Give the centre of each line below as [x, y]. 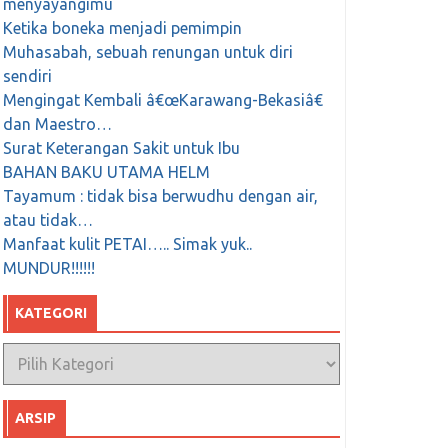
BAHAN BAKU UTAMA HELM [106, 172]
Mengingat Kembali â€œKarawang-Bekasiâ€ [162, 100]
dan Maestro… [57, 124]
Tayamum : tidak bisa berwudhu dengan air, [160, 196]
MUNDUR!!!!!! [48, 268]
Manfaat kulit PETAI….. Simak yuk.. [127, 244]
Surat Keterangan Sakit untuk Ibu [121, 148]
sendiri [27, 76]
